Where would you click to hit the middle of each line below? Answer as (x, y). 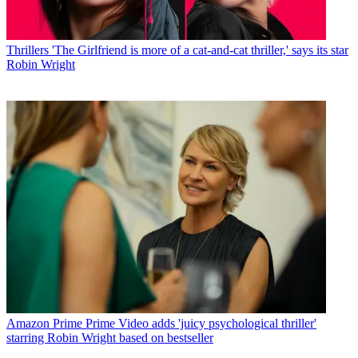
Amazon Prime (44, 324)
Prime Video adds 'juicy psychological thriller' (201, 324)
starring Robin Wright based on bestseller (110, 338)
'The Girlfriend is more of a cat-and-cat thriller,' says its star (200, 50)
